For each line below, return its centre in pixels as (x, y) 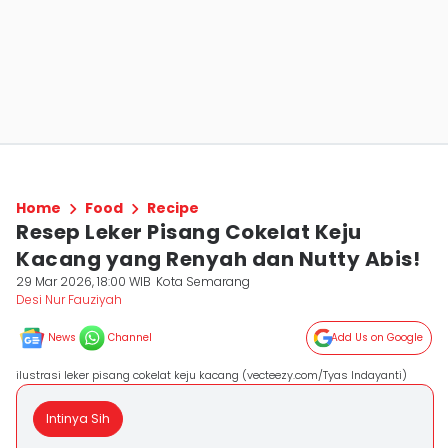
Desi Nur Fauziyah (69, 299)
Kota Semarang (203, 281)
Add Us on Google (377, 337)
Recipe (173, 208)
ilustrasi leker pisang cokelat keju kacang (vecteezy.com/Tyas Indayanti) (211, 375)
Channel (130, 337)
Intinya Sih (78, 418)
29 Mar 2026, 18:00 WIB (83, 281)
